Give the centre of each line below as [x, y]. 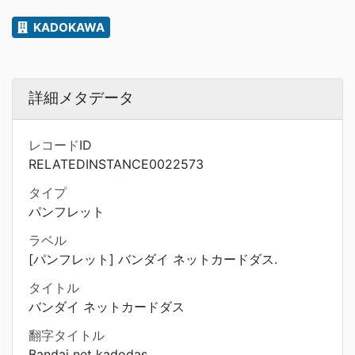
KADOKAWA [68, 27]
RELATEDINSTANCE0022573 [116, 164]
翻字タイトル [67, 335]
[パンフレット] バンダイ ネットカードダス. [153, 259]
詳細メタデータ [81, 97]
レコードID [60, 145]
